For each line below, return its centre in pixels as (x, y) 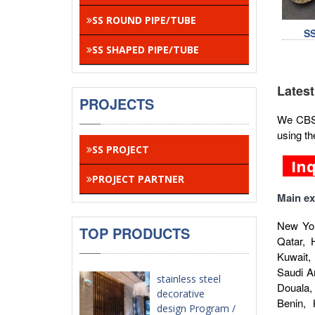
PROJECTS (117, 104)
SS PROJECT (121, 149)
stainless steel (189, 279)
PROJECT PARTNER (138, 179)
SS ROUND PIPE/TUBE (144, 20)
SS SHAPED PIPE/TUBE (146, 50)
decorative (181, 294)
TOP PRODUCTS (135, 233)
